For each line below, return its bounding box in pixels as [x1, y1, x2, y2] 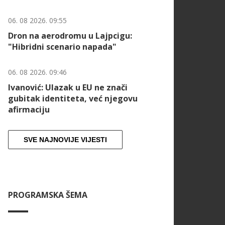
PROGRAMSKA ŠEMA [8, 189, 87, 201]
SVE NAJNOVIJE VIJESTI [24, 136, 107, 144]
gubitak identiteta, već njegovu [8, 93, 138, 104]
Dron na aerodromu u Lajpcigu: [8, 30, 132, 42]
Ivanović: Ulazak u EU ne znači [8, 82, 128, 93]
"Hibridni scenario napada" [8, 41, 117, 53]
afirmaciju [8, 104, 50, 116]
